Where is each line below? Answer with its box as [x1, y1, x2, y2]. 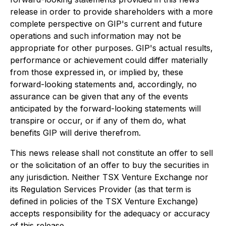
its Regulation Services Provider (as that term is [10, 184, 191, 195]
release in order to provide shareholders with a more [10, 7, 213, 17]
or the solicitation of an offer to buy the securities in [10, 160, 209, 171]
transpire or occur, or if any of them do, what [10, 116, 186, 126]
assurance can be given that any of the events [10, 91, 188, 102]
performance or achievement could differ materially [10, 55, 208, 66]
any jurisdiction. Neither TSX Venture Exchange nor [10, 172, 208, 183]
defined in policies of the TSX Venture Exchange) [10, 196, 198, 207]
